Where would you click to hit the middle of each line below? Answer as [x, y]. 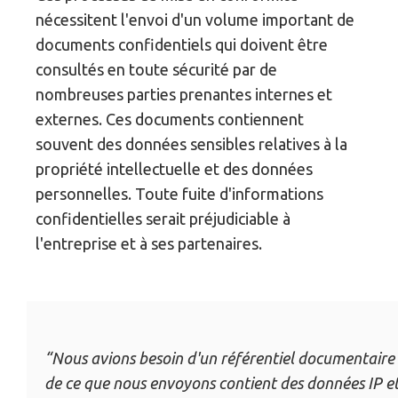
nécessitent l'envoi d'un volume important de [195, 20]
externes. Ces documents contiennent [170, 119]
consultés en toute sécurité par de [157, 70]
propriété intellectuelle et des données [175, 169]
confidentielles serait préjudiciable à [163, 219]
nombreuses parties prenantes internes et [184, 95]
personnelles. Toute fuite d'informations [180, 194]
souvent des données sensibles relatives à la [192, 144]
